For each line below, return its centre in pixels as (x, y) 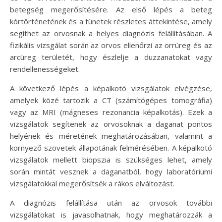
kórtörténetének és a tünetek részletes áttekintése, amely (111, 21)
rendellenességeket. (45, 69)
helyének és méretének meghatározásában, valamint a (111, 136)
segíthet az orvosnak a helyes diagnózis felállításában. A (111, 33)
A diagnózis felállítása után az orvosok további (111, 203)
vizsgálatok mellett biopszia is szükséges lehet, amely (111, 160)
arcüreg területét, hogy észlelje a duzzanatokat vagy (111, 57)
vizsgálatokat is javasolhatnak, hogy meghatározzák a (111, 215)
